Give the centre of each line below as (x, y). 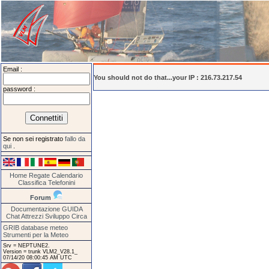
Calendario (67, 175)
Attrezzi (32, 216)
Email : (13, 69)
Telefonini (61, 182)
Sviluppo (57, 216)
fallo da (75, 139)
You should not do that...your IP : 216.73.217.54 (168, 77)
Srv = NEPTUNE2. (26, 245)
